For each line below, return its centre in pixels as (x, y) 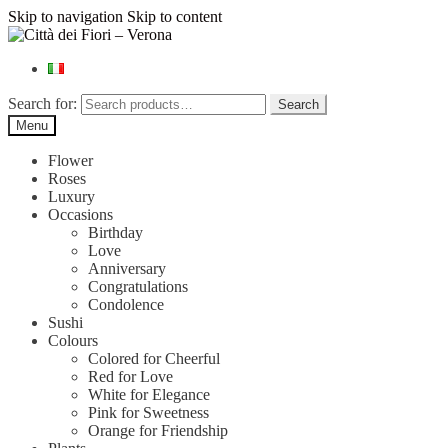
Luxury (71, 196)
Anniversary (127, 268)
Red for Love (130, 376)
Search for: (42, 103)
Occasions (80, 214)
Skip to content (174, 16)
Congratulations (138, 286)
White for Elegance (149, 394)
